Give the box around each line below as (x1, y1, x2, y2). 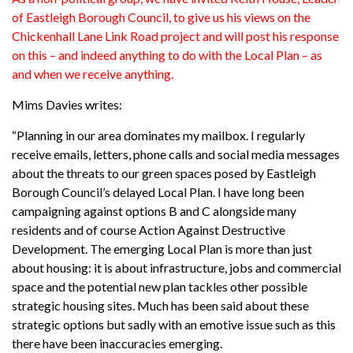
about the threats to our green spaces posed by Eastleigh (12, 165, 316, 180)
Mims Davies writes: (12, 96, 122, 112)
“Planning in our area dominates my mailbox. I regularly (12, 127, 305, 143)
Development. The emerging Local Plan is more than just (12, 240, 312, 256)
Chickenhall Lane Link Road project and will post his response (12, 28, 339, 43)
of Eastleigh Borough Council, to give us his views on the (12, 9, 310, 24)
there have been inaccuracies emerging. (12, 335, 222, 351)
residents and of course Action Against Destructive (12, 221, 285, 237)
